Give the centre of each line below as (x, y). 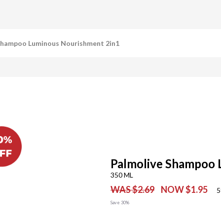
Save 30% (120, 202)
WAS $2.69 (132, 189)
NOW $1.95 (184, 189)
